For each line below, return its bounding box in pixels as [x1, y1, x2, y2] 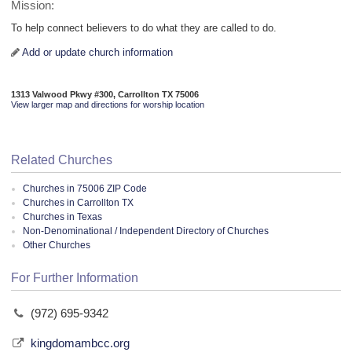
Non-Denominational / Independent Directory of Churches [23, 225, 269, 237]
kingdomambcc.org [31, 337, 130, 350]
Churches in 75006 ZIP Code [23, 183, 147, 195]
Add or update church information [22, 46, 173, 59]
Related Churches [11, 152, 112, 167]
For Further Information [11, 271, 138, 285]
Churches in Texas [23, 211, 102, 223]
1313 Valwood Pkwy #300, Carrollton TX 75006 [11, 89, 199, 99]
